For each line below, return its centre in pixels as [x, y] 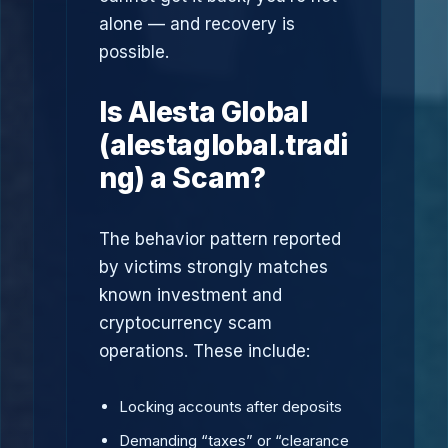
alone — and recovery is [197, 24]
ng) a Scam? [182, 178]
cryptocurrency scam [185, 323]
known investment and [190, 295]
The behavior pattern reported [220, 239]
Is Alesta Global [203, 112]
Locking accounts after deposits [230, 406]
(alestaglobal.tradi [224, 145]
